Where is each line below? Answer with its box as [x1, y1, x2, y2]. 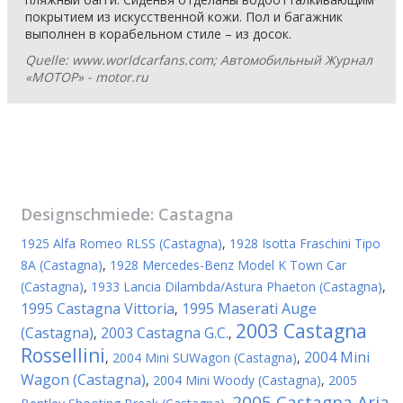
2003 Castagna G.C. [101, 323, 228, 343]
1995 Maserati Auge [182, 299, 317, 318]
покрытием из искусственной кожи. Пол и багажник [25, 8, 343, 25]
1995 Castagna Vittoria [21, 299, 175, 318]
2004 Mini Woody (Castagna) [153, 372, 321, 389]
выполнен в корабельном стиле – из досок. [25, 25, 291, 42]
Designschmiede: [21, 203, 158, 225]
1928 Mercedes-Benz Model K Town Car [110, 256, 346, 273]
